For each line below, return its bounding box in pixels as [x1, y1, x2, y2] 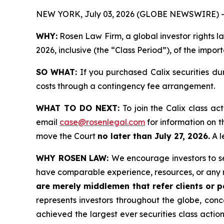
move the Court [36, 130, 97, 141]
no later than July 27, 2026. [97, 130, 210, 141]
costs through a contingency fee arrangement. [36, 80, 215, 91]
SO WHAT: [36, 66, 77, 77]
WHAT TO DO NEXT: [36, 102, 119, 113]
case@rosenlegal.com [59, 116, 145, 127]
